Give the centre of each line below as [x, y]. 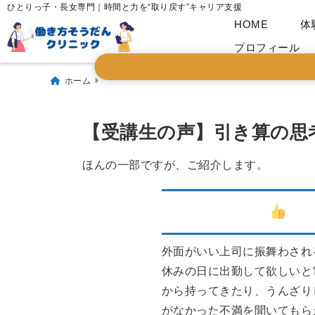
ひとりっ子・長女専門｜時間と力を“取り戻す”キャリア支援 [124, 7]
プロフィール [267, 47]
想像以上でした [216, 212]
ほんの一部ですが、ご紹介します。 [175, 165]
